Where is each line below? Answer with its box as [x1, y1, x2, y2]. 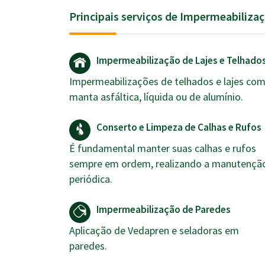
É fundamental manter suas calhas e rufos [69, 141, 256, 155]
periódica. [69, 172, 112, 186]
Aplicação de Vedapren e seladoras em [69, 224, 239, 237]
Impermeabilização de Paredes [96, 203, 231, 216]
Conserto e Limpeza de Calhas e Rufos [96, 121, 261, 134]
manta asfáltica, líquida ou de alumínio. [69, 90, 243, 104]
